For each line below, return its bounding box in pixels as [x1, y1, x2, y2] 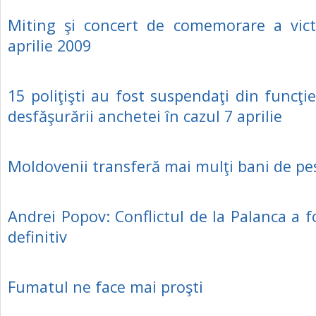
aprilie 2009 [8, 35, 91, 56]
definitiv [8, 226, 67, 247]
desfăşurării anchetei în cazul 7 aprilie [8, 106, 282, 126]
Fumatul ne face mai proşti [8, 276, 203, 297]
